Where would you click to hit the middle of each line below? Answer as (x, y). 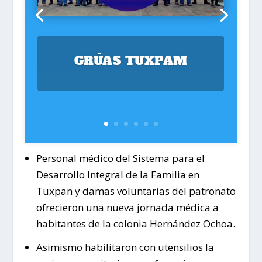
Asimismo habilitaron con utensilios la (125, 247)
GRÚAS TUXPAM (131, 61)
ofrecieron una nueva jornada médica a (127, 208)
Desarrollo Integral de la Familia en (118, 175)
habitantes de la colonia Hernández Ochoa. (135, 224)
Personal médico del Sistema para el (120, 158)
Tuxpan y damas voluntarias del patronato (136, 191)
